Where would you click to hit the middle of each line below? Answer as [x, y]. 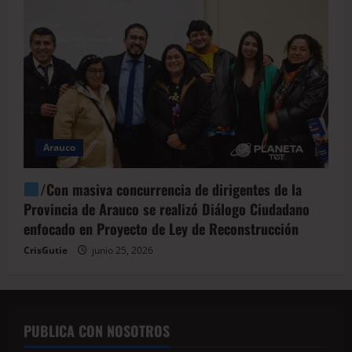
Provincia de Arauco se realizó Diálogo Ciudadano [167, 209]
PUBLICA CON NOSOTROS [97, 330]
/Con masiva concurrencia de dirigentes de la [170, 189]
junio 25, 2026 [121, 250]
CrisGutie [46, 250]
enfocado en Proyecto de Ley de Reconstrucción [161, 228]
